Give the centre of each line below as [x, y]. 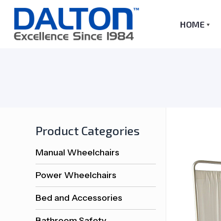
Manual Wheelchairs [77, 152]
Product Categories [88, 130]
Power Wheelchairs [76, 175]
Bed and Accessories [79, 198]
